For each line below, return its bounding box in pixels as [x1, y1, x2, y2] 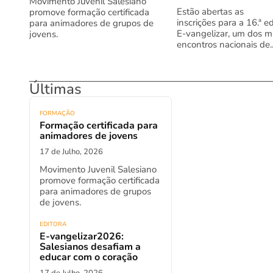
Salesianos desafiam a [40, 239, 141, 253]
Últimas [29, 79, 82, 99]
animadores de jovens [40, 129, 138, 143]
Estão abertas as [177, 5, 244, 18]
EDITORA [40, 219, 66, 229]
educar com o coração [40, 250, 138, 264]
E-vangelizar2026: [40, 229, 124, 243]
